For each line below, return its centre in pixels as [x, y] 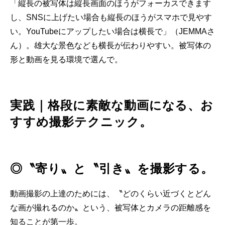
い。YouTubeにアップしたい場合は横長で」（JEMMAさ [113, 32]
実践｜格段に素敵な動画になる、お [112, 105]
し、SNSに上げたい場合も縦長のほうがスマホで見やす [111, 18]
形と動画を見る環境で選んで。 [66, 60]
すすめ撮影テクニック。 [81, 122]
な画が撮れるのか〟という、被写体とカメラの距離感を [110, 208]
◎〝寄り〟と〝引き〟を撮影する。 [112, 169]
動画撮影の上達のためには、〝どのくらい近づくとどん [110, 194]
